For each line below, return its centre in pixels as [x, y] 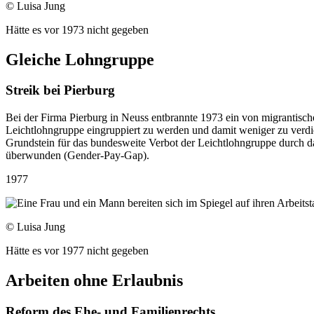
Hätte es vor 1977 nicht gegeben [77, 251]
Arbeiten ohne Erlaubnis [94, 281]
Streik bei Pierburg [60, 90]
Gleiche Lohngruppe [80, 59]
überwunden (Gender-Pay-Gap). [79, 156]
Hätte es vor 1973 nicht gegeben [77, 29]
